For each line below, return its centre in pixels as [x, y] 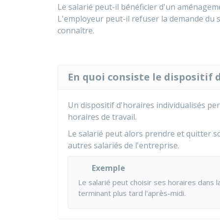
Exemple [109, 168]
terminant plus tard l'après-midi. [132, 193]
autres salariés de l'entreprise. [124, 145]
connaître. [76, 30]
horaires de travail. [102, 117]
